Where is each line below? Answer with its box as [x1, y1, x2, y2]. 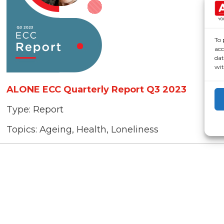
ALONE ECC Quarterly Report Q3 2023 [6, 84, 187, 95]
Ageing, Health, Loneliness [39, 124, 159, 135]
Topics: [6, 124, 37, 135]
